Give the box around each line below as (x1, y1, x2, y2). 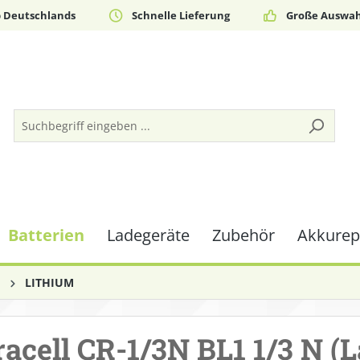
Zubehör (212, 224, 275, 246)
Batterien (8, 224, 84, 246)
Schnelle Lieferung (131, 7, 230, 22)
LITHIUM (25, 275, 74, 290)
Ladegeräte (107, 224, 190, 246)
